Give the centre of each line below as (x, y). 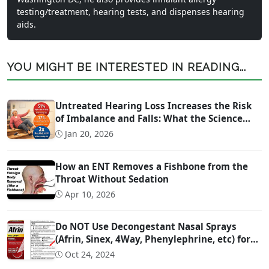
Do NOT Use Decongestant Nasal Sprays (146, 227)
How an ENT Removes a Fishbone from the (152, 166)
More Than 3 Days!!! (99, 252)
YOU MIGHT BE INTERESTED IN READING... (127, 67)
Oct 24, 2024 (90, 255)
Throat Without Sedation (112, 179)
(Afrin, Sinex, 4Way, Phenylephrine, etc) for (153, 239)
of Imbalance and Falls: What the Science (149, 119)
